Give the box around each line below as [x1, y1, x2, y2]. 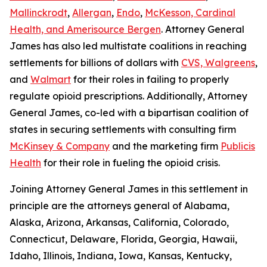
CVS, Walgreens [181, 57, 255, 69]
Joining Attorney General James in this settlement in [10, 183, 248, 195]
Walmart [30, 73, 71, 85]
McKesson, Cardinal [145, 7, 235, 18]
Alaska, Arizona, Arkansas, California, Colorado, [10, 216, 229, 228]
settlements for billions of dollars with [10, 57, 181, 69]
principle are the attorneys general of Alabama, [10, 200, 229, 212]
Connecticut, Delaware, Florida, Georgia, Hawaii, [10, 233, 237, 245]
